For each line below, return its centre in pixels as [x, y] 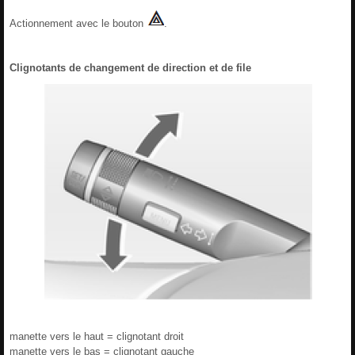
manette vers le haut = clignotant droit [97, 336]
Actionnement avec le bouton [78, 23]
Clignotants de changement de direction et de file [130, 67]
